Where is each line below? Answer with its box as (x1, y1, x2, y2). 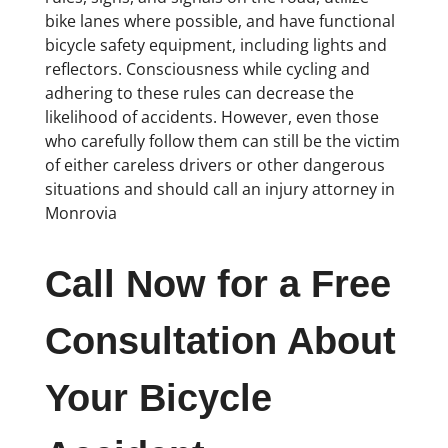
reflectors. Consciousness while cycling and (44, 57, 370, 80)
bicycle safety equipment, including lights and (44, 33, 387, 56)
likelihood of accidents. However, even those (44, 105, 379, 128)
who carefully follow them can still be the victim (44, 129, 400, 152)
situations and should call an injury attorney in (44, 177, 395, 200)
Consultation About (44, 320, 396, 363)
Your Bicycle (44, 377, 272, 420)
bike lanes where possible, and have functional (44, 9, 395, 32)
